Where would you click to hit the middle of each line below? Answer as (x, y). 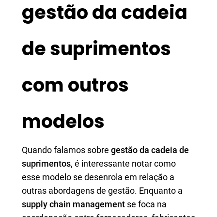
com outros (75, 85)
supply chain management (73, 204)
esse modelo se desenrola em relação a (98, 177)
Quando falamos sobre (66, 150)
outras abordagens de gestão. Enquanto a (102, 191)
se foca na (146, 204)
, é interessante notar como (123, 163)
